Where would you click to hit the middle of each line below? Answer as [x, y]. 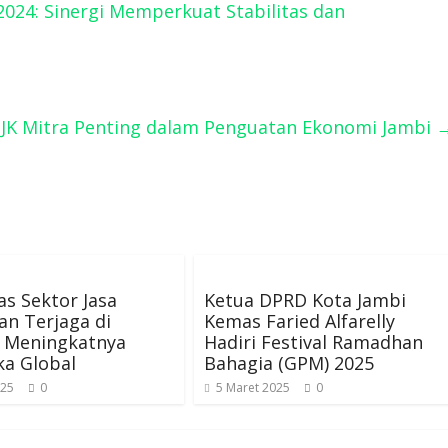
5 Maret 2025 [253, 387]
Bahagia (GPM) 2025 [289, 363]
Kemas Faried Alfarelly [299, 321]
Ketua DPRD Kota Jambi [305, 300]
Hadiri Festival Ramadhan [313, 342]
